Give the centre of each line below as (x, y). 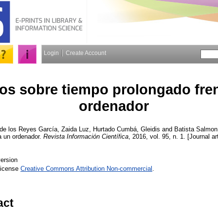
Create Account (86, 53)
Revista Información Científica (86, 136)
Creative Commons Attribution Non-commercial (86, 168)
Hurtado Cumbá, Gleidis (127, 129)
